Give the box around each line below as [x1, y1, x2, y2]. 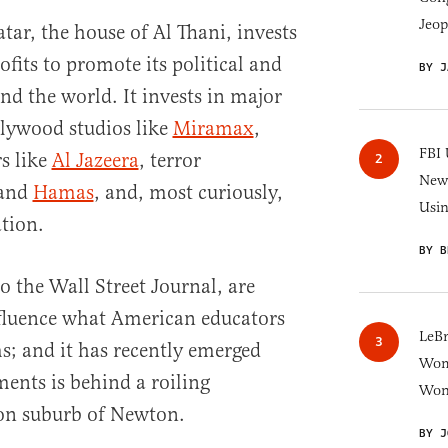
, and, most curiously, [93, 180, 283, 205]
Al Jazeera [51, 148, 139, 173]
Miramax [172, 116, 254, 141]
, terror [138, 148, 201, 173]
